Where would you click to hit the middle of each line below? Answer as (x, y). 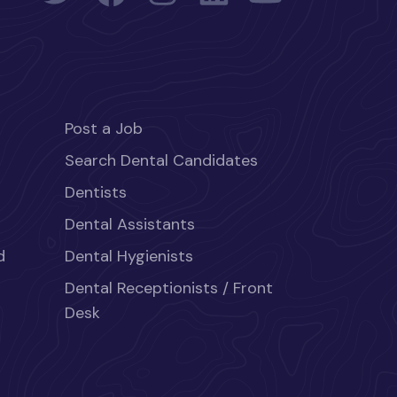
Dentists (96, 192)
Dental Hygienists (129, 256)
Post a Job (104, 128)
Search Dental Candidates (161, 160)
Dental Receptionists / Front (169, 288)
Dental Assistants (130, 224)
